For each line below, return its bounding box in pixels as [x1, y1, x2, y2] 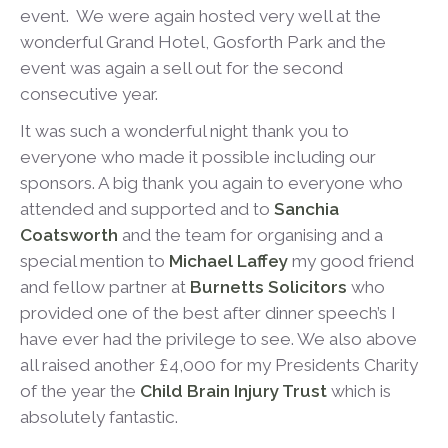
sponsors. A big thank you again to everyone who [20, 173, 403, 194]
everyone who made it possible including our [20, 147, 376, 168]
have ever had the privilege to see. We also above [20, 329, 417, 350]
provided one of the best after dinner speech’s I [20, 303, 396, 324]
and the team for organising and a [118, 225, 383, 246]
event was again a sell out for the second [20, 58, 343, 79]
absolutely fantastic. [20, 407, 178, 428]
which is [327, 381, 391, 402]
